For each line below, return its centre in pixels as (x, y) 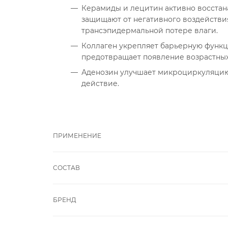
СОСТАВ (66, 168)
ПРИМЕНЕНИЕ (77, 136)
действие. (100, 83)
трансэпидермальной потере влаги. (150, 31)
